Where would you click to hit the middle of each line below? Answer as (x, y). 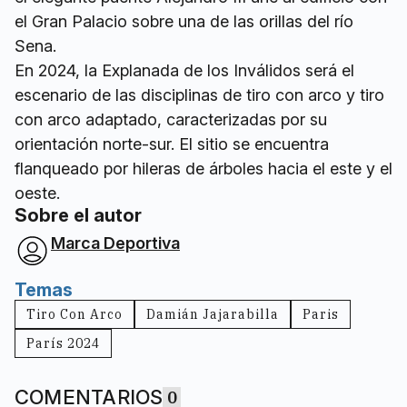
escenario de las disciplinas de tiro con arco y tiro (199, 94)
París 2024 (63, 343)
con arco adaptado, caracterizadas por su (171, 119)
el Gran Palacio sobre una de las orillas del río (184, 21)
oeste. (37, 193)
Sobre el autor (78, 215)
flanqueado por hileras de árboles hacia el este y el (203, 168)
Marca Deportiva (115, 243)
